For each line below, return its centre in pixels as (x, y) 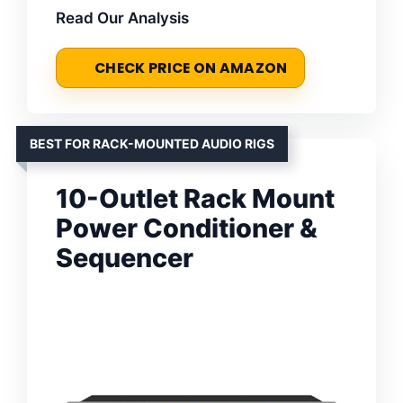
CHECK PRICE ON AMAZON (191, 67)
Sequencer (125, 257)
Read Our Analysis (122, 18)
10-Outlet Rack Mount (195, 198)
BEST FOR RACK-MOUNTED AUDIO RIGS (152, 143)
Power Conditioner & (187, 228)
